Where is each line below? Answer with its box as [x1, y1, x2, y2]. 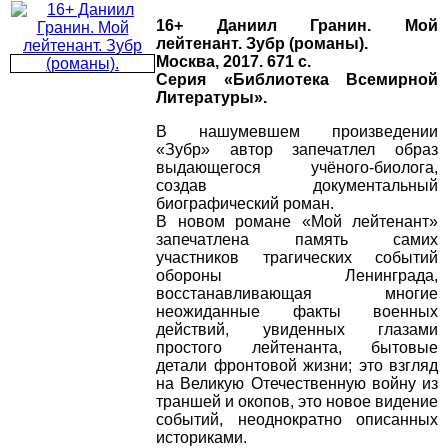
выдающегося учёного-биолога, [156, 159, 438, 177]
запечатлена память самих [156, 231, 438, 249]
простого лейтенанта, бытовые [156, 339, 438, 357]
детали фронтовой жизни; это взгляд [156, 357, 438, 375]
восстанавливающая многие [156, 285, 438, 303]
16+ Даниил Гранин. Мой [156, 17, 438, 35]
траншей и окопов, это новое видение [156, 393, 438, 411]
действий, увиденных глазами [156, 321, 438, 339]
